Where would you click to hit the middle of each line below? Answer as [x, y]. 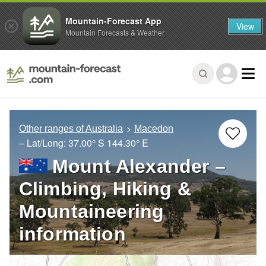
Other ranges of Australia [71, 129]
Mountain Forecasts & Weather [115, 32]
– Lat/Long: [44, 143]
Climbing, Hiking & [105, 189]
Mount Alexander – [139, 167]
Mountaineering [92, 212]
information [72, 234]
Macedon [154, 129]
